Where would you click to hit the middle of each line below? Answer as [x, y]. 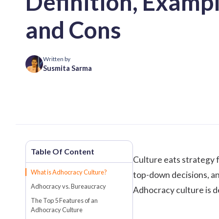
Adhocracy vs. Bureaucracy [68, 186]
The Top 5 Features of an [64, 200]
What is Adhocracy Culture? [69, 172]
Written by [57, 59]
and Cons [73, 29]
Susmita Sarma [67, 68]
